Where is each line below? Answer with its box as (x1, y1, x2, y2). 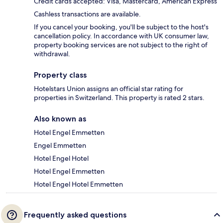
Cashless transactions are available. (34, 9, 141, 19)
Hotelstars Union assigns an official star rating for (34, 84, 183, 94)
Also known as (34, 114, 86, 124)
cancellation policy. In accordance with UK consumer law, (34, 31, 209, 41)
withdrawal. (34, 49, 70, 59)
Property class (34, 70, 87, 80)
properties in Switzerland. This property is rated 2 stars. (34, 93, 205, 103)
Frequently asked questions (24, 210, 126, 220)
